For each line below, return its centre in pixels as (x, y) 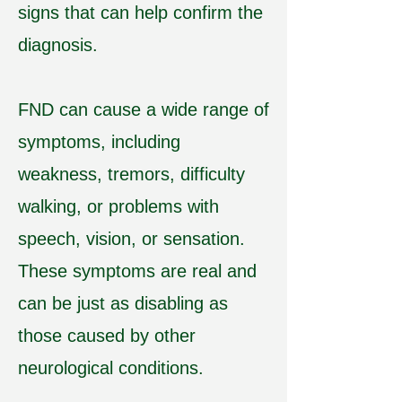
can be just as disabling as (123, 303)
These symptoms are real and (137, 271)
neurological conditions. (111, 368)
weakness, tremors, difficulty (131, 174)
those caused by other (107, 336)
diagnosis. (58, 45)
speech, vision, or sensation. (131, 239)
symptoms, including (99, 142)
